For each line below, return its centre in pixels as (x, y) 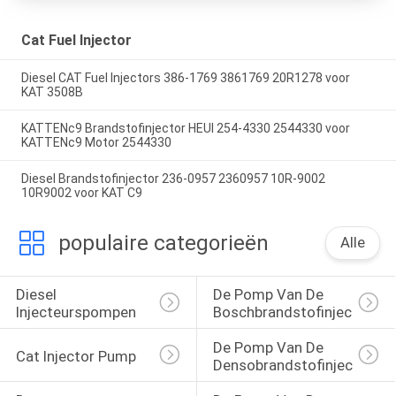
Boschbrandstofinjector (292, 312)
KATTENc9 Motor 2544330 (96, 142)
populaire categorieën (163, 243)
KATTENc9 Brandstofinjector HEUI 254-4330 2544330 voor (185, 128)
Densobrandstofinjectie (291, 365)
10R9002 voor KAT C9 (81, 192)
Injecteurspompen (76, 312)
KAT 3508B (52, 92)
